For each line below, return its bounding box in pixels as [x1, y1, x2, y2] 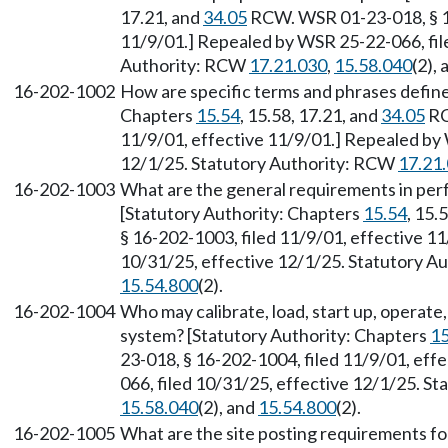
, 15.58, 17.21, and [240, 104, 381, 126]
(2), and [198, 396, 258, 418]
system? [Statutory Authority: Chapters [120, 324, 430, 346]
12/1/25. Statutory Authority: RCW [120, 152, 398, 174]
